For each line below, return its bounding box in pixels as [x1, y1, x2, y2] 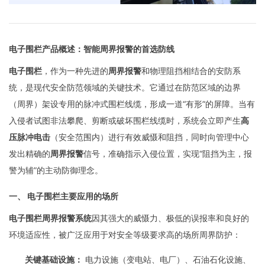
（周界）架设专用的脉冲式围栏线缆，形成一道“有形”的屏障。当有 [9, 99, 255, 109]
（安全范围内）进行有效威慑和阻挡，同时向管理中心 [50, 132, 249, 143]
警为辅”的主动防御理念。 [9, 165, 103, 176]
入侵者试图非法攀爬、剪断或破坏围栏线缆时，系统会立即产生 [9, 115, 241, 126]
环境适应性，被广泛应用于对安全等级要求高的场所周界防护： [9, 230, 241, 240]
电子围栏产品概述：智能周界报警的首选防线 [9, 43, 174, 54]
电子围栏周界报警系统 [9, 213, 92, 224]
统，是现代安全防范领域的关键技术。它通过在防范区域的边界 [9, 82, 241, 93]
